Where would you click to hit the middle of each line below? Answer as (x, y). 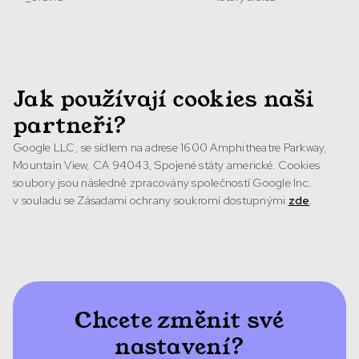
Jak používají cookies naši (164, 99)
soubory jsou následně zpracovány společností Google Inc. (162, 183)
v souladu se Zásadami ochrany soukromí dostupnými (151, 200)
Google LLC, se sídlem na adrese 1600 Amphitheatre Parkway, (170, 147)
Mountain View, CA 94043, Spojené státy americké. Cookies (166, 165)
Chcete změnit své (179, 320)
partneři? (70, 125)
